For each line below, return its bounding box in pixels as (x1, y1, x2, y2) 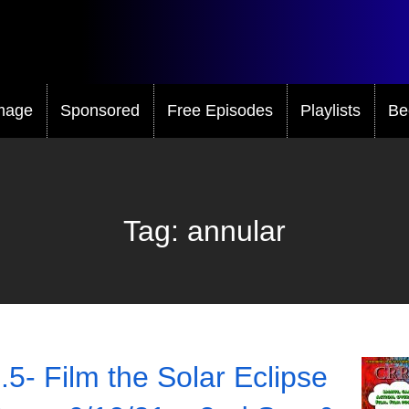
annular (187, 214, 286, 247)
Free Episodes (167, 100, 273, 120)
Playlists (300, 100, 361, 120)
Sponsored (60, 100, 140, 120)
